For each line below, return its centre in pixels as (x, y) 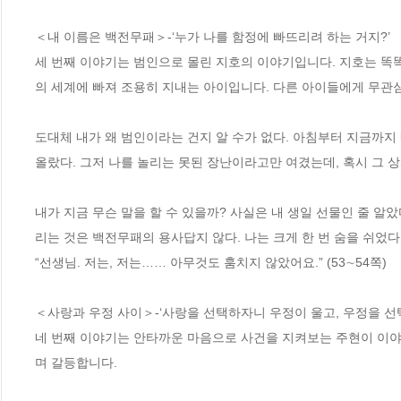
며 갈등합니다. (76, 362)
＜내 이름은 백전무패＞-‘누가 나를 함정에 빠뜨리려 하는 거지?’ (213, 36)
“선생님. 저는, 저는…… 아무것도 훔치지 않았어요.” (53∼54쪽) (211, 262)
